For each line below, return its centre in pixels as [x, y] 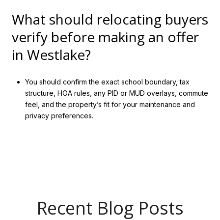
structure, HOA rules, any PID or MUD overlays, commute [116, 93]
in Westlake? [51, 54]
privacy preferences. [59, 116]
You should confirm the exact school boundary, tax [107, 82]
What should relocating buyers [110, 19]
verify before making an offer [105, 37]
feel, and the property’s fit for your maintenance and [110, 105]
